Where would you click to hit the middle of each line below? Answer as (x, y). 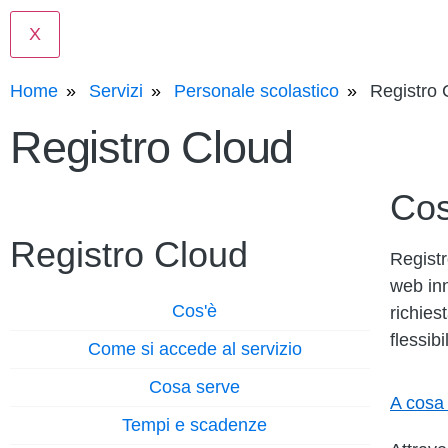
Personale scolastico (256, 91)
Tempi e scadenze (195, 425)
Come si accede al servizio (194, 349)
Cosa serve (195, 387)
